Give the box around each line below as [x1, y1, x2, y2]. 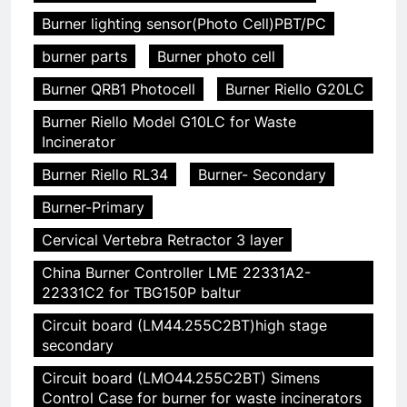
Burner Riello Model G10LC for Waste [42, 112, 296, 131]
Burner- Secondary [198, 164, 326, 184]
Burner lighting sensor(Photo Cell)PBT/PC [42, 14, 326, 33]
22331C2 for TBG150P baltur [42, 283, 241, 302]
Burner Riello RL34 [42, 164, 168, 184]
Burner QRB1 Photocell [42, 79, 195, 98]
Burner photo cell [157, 46, 275, 65]
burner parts [42, 46, 127, 65]
